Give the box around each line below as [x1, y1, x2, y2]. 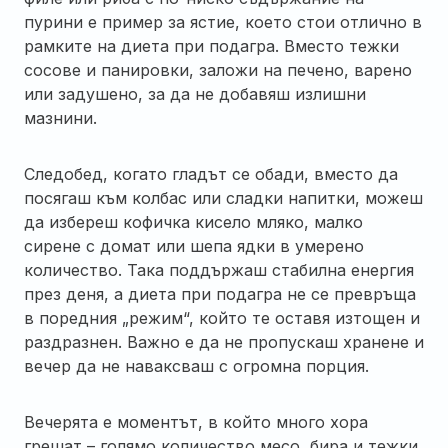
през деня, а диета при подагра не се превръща [24, 283, 416, 304]
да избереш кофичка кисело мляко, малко [24, 211, 363, 232]
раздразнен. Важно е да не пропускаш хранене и [24, 331, 424, 352]
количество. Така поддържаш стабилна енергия [24, 259, 414, 280]
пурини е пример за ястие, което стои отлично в [24, 11, 422, 32]
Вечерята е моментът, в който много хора [24, 411, 368, 432]
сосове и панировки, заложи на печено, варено [24, 59, 412, 80]
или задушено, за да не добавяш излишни [24, 83, 366, 104]
